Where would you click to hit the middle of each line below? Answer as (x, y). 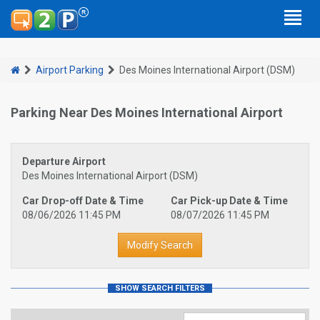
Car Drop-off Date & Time (83, 201)
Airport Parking (70, 70)
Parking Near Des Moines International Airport (147, 112)
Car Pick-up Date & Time (229, 201)
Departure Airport (64, 161)
